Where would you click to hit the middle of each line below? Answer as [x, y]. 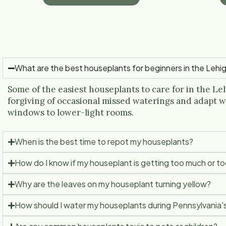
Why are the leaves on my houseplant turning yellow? [113, 184]
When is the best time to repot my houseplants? [104, 142]
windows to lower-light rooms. [71, 112]
